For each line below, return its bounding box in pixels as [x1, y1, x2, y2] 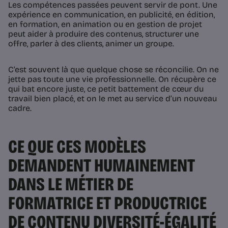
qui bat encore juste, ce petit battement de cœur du [8, 84, 204, 94]
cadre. [8, 103, 32, 113]
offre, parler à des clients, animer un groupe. [8, 39, 174, 49]
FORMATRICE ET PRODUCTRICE [8, 192, 207, 215]
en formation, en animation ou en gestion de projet [8, 19, 202, 30]
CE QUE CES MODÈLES [8, 136, 146, 158]
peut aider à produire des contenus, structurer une [8, 29, 199, 39]
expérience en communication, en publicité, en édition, [8, 10, 215, 20]
